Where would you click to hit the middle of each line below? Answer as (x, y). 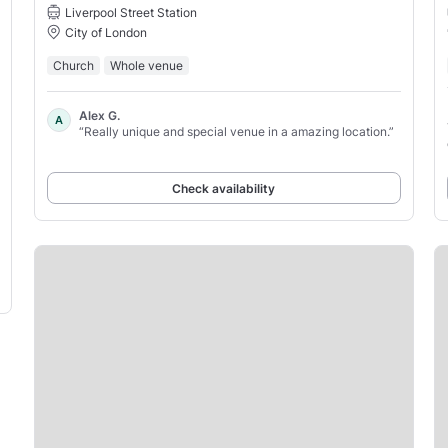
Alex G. (99, 115)
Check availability (224, 188)
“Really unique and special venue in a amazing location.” (236, 131)
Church (73, 65)
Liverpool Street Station (130, 12)
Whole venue (146, 65)
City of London (105, 32)
